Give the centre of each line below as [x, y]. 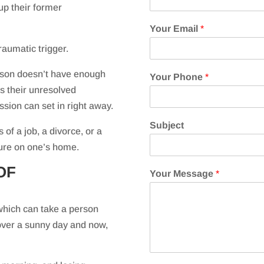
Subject [166, 125]
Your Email [175, 28]
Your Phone [177, 77]
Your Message [182, 173]
